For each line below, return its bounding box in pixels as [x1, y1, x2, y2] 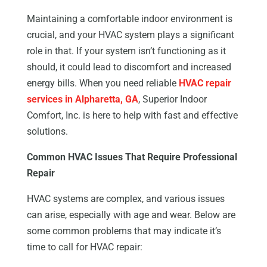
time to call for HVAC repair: [26, 241, 142, 253]
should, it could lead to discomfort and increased [26, 61, 231, 73]
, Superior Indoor [138, 94, 207, 105]
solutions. [26, 126, 68, 138]
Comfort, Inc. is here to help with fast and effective [26, 110, 238, 122]
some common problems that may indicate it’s [26, 225, 221, 237]
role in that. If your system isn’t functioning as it [26, 45, 226, 57]
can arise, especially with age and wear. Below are [26, 209, 235, 221]
